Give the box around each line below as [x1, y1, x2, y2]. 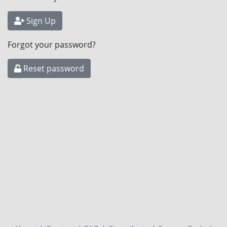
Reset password [21, 63, 84, 74]
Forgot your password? [8, 39, 96, 50]
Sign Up [24, 15, 56, 26]
